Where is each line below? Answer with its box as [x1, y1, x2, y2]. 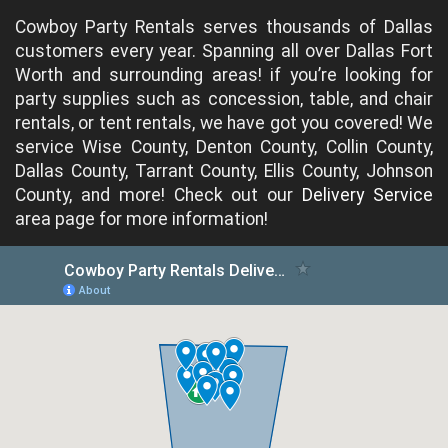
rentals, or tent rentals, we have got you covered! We [15, 113, 433, 134]
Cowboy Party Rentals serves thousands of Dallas [15, 17, 433, 38]
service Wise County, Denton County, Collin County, [15, 137, 433, 158]
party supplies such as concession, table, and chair [15, 89, 433, 110]
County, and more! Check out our [15, 185, 303, 206]
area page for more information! [15, 209, 268, 230]
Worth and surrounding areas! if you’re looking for [15, 65, 433, 86]
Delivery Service [302, 185, 434, 206]
